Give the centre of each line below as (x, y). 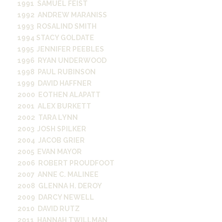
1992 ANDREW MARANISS (62, 15)
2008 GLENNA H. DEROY (60, 186)
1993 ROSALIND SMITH (57, 26)
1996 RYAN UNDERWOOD (62, 60)
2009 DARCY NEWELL (56, 197)
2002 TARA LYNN (48, 117)
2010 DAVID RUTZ (49, 209)
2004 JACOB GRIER (51, 140)
